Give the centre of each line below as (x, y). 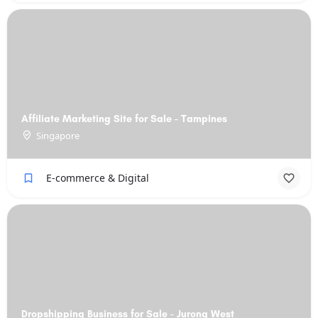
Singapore (58, 136)
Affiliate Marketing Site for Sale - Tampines (124, 119)
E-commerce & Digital (98, 178)
